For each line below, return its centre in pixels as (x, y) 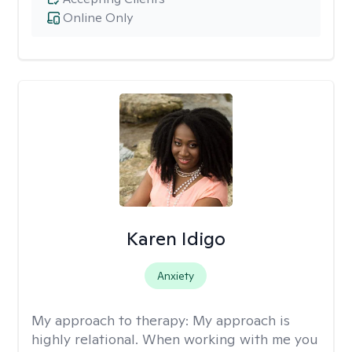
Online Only (98, 18)
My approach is (241, 320)
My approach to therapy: (112, 320)
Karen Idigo (176, 238)
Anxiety (176, 276)
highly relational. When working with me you (175, 339)
